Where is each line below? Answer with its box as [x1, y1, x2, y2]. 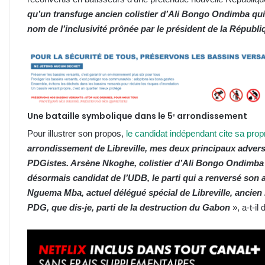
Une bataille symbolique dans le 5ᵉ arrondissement [27, 109, 247, 122]
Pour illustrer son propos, [27, 128, 126, 138]
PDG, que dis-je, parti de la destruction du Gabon [27, 202, 232, 212]
